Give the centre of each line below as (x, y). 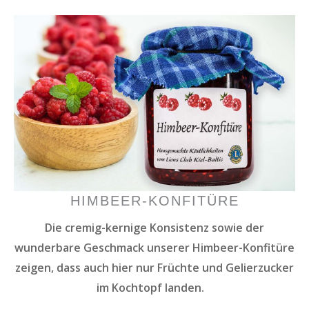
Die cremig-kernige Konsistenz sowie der (154, 227)
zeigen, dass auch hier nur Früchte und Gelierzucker (154, 267)
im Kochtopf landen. (154, 287)
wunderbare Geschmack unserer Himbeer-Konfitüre (154, 247)
